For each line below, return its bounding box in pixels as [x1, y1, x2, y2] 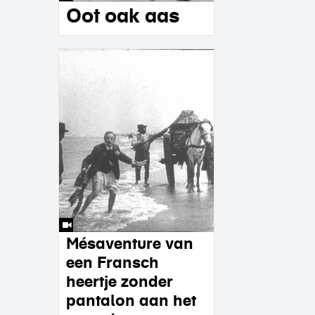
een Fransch [66, 252, 159, 272]
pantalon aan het [66, 290, 196, 310]
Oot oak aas [66, 3, 180, 28]
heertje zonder [66, 271, 173, 291]
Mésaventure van [66, 233, 193, 253]
